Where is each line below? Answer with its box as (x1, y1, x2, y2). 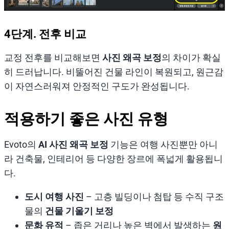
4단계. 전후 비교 (4, 27, 86, 40)
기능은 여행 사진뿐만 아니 (108, 139, 218, 150)
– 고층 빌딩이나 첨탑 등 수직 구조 (84, 191, 224, 202)
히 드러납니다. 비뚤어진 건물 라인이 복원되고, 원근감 (4, 66, 223, 77)
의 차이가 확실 (162, 52, 221, 63)
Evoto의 (4, 139, 38, 150)
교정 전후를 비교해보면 (4, 52, 102, 63)
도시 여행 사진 (25, 191, 84, 202)
